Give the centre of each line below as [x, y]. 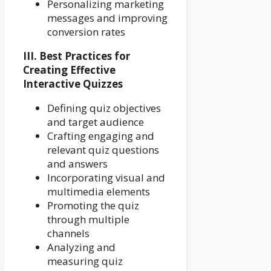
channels [68, 233]
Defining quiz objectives [104, 108]
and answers [77, 164]
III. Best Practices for [77, 56]
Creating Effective [69, 70]
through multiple [88, 220]
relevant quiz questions [103, 150]
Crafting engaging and [101, 136]
